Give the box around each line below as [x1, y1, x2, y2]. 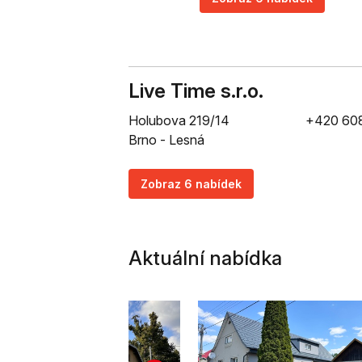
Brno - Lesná [128, 132, 204, 148]
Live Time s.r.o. [128, 79, 263, 103]
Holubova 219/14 [128, 112, 229, 128]
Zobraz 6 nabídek [141, 177, 242, 191]
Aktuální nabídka [128, 246, 282, 270]
